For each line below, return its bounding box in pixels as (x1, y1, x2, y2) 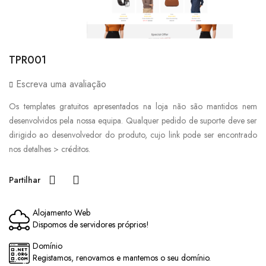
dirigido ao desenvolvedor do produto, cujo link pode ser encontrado (9, 129, 257, 141)
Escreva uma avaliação (13, 77, 106, 91)
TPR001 (9, 52, 46, 68)
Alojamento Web (33, 207, 90, 218)
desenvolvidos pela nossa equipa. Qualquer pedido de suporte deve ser (9, 115, 257, 126)
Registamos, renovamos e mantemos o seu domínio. (33, 252, 211, 264)
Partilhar (9, 174, 40, 186)
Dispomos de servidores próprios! (33, 218, 149, 230)
